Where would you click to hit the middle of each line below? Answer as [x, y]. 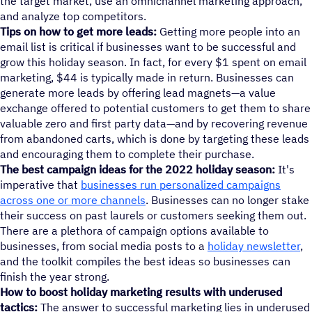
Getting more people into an [228, 31]
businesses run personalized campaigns [181, 184]
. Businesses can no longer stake [227, 200]
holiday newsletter [254, 245]
